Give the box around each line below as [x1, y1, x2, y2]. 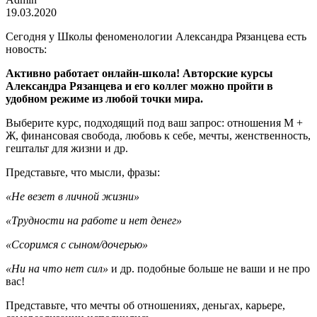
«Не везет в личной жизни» [6, 190, 139, 202]
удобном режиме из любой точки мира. [6, 92, 203, 105]
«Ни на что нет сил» [6, 262, 108, 275]
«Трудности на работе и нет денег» [6, 214, 182, 226]
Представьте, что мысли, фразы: [6, 166, 160, 178]
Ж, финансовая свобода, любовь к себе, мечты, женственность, [6, 129, 311, 142]
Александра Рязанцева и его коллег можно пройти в [6, 79, 273, 92]
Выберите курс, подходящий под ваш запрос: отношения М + [6, 116, 303, 129]
